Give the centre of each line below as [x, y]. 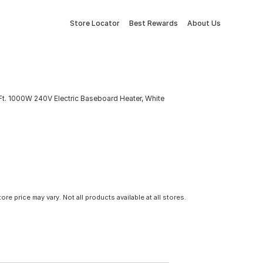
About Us [204, 23]
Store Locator [95, 23]
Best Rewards [154, 23]
